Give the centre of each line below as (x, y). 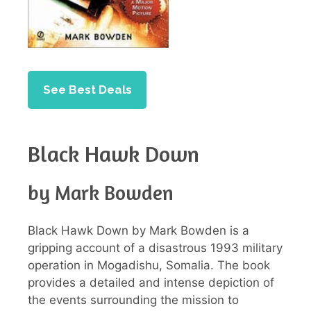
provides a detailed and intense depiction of (151, 283)
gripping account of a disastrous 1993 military (155, 248)
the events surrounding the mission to (133, 300)
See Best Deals (87, 89)
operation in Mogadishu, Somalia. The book (149, 266)
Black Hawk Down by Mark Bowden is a (138, 231)
